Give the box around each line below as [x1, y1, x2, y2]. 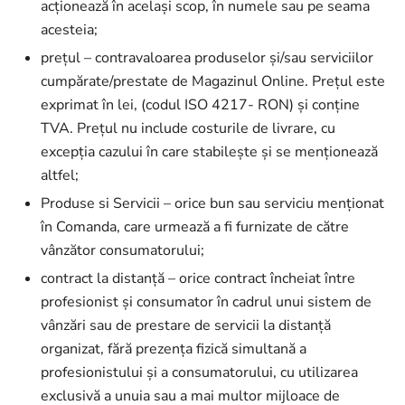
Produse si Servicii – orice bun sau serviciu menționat [41, 193, 384, 213]
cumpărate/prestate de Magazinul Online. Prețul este [41, 71, 385, 91]
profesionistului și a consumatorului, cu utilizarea [41, 363, 358, 382]
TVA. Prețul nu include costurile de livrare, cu [41, 118, 335, 138]
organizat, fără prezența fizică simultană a [41, 339, 306, 359]
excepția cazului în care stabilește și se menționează [41, 142, 378, 162]
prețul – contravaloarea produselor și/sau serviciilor [41, 48, 373, 68]
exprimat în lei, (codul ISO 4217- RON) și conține [41, 95, 360, 115]
